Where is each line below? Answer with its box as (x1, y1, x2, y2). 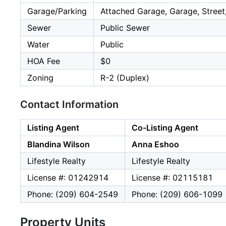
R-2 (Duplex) (100, 73, 149, 83)
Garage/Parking (27, 6, 87, 17)
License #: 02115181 (132, 173, 213, 183)
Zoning (27, 73, 53, 83)
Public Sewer (100, 23, 150, 33)
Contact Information (20, 98, 119, 111)
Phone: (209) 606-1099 (132, 189, 222, 200)
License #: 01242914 (27, 173, 108, 183)
